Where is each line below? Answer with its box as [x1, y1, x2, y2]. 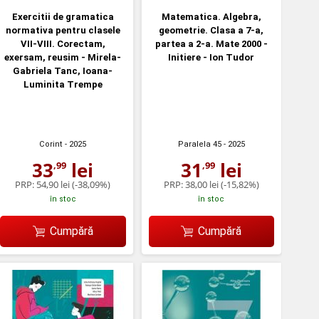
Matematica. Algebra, [161, 11, 261, 23]
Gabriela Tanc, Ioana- [13, 66, 113, 77]
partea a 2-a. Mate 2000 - [155, 38, 268, 50]
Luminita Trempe [23, 79, 103, 90]
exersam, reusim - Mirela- [4, 52, 122, 63]
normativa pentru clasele [5, 25, 120, 36]
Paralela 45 [177, 140, 221, 150]
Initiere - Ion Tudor [168, 52, 255, 63]
